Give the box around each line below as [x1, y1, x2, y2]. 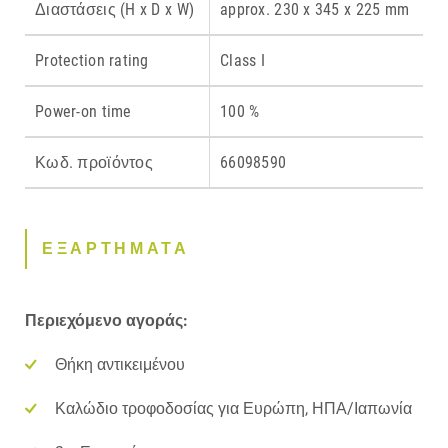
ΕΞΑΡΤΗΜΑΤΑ [42, 238, 190, 258]
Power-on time [35, 101, 132, 121]
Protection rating [35, 50, 149, 70]
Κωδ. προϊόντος [35, 152, 153, 172]
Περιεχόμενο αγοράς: [25, 310, 188, 330]
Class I [220, 50, 265, 70]
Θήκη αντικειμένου [55, 354, 185, 374]
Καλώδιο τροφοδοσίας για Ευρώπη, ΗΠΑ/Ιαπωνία [55, 398, 412, 418]
